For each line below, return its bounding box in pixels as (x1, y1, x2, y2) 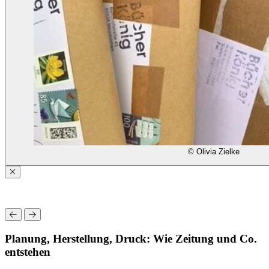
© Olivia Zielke (188, 147, 240, 156)
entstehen (5, 245, 50, 258)
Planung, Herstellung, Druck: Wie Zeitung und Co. (5, 232, 257, 245)
